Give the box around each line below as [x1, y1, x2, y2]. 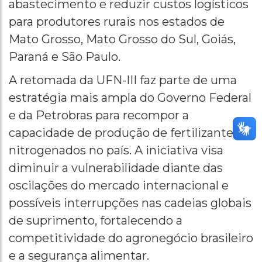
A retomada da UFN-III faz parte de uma [9, 73, 237, 88]
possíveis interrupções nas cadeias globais [9, 196, 251, 211]
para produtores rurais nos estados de [9, 15, 225, 29]
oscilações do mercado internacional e [9, 178, 229, 193]
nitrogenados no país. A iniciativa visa [9, 143, 223, 158]
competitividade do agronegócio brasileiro [9, 231, 253, 246]
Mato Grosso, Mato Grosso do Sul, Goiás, [9, 32, 236, 47]
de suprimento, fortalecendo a [9, 213, 182, 228]
